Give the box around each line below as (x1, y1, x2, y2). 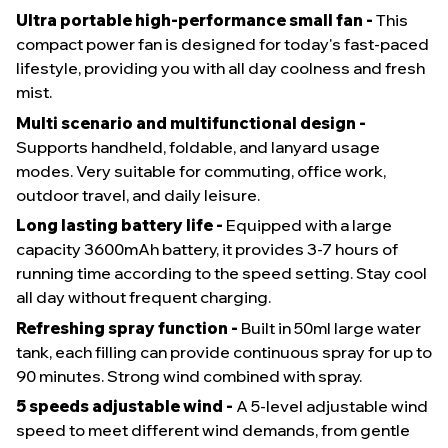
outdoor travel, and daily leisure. (16, 184, 260, 205)
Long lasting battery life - (16, 215, 226, 236)
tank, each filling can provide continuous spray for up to (16, 341, 432, 362)
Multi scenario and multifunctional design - (16, 112, 366, 133)
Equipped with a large (226, 215, 392, 236)
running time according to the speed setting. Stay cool (16, 263, 427, 284)
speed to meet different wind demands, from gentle (16, 420, 410, 441)
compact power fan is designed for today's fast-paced (16, 34, 429, 55)
